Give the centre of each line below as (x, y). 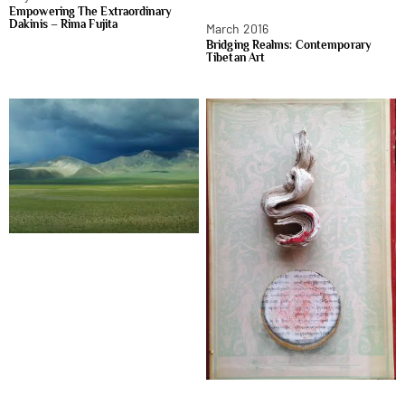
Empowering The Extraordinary (90, 12)
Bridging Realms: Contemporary (289, 44)
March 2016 (237, 28)
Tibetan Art (236, 57)
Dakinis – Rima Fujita (64, 24)
